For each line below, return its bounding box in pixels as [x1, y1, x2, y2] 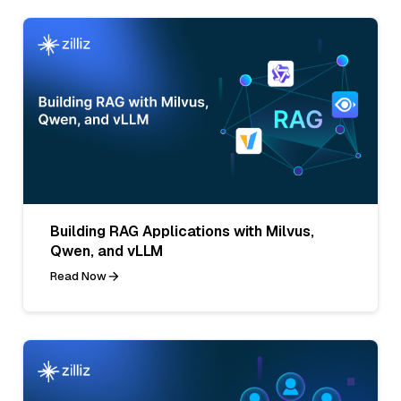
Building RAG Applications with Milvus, [50, 221, 314, 241]
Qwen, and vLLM [50, 241, 163, 260]
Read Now [50, 268, 107, 284]
